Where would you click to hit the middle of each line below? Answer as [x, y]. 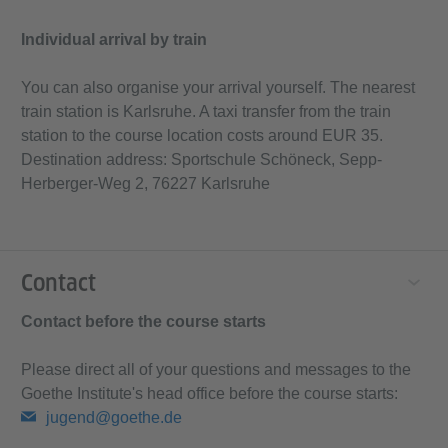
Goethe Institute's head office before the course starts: [209, 394]
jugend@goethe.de [114, 418]
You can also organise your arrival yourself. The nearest [218, 88]
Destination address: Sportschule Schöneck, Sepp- [201, 160]
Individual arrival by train [114, 40]
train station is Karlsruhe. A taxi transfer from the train [206, 112]
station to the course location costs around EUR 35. [202, 136]
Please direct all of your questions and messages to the [216, 370]
